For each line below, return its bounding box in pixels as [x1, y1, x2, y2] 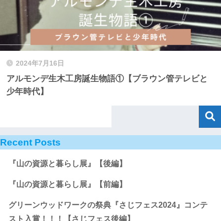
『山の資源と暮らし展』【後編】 [8, 159, 127, 168]
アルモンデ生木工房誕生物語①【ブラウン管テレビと [6, 74, 208, 83]
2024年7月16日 [16, 59, 64, 67]
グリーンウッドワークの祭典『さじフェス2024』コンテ [8, 201, 208, 210]
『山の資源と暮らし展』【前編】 [8, 180, 127, 189]
